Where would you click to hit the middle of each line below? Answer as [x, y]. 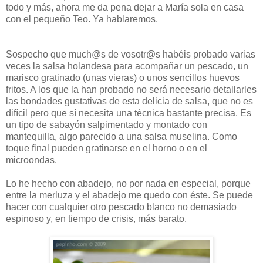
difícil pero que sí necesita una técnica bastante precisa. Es [129, 113]
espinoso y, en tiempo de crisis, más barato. [96, 218]
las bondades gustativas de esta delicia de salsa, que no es [129, 101]
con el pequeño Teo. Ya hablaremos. [82, 19]
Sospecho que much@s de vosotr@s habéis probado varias [131, 54]
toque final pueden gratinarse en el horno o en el [107, 148]
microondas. [31, 160]
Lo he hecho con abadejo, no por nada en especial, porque [128, 183]
